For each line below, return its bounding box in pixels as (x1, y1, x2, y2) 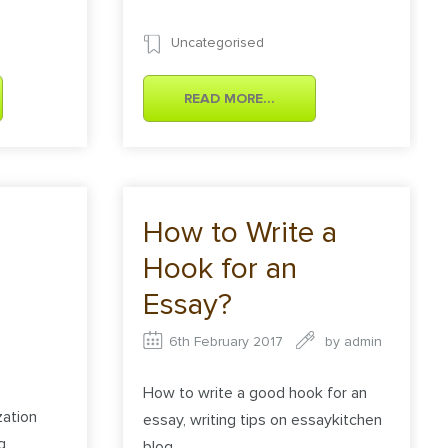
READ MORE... (184, 90, 276, 108)
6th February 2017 (169, 333, 284, 351)
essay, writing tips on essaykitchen (143, 409, 383, 430)
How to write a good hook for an (143, 382, 368, 403)
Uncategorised (171, 34, 265, 52)
